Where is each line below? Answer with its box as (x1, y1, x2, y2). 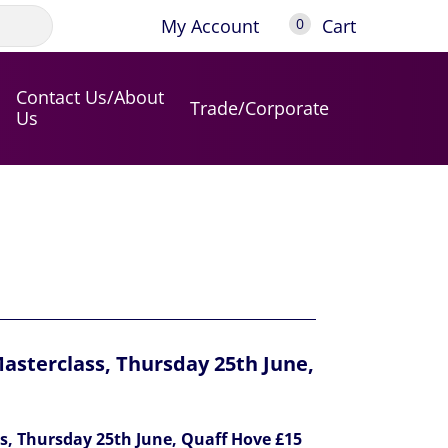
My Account (161, 12, 260, 39)
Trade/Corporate (189, 94, 329, 121)
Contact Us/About (16, 84, 165, 111)
